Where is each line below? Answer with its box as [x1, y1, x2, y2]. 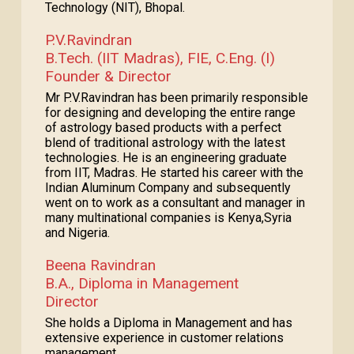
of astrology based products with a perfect [44, 120, 281, 135]
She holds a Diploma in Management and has [44, 315, 292, 330]
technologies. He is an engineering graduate [44, 150, 287, 165]
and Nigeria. [44, 225, 110, 240]
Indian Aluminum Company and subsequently [44, 180, 291, 195]
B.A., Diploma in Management [44, 274, 239, 292]
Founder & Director [44, 67, 171, 85]
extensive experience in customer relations [44, 330, 284, 345]
